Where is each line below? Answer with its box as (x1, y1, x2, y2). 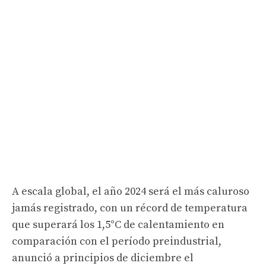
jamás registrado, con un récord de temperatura (12, 201, 248, 215)
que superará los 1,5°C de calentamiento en (12, 217, 224, 232)
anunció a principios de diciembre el (12, 251, 194, 265)
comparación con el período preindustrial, (12, 234, 221, 248)
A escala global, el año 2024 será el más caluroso (12, 184, 249, 198)
